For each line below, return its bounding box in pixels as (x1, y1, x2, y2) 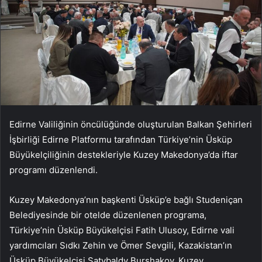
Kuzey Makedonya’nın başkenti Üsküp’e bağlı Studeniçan (9, 194, 243, 206)
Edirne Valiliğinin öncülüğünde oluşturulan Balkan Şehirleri (9, 119, 252, 130)
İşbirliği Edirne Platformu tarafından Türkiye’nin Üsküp (9, 134, 232, 146)
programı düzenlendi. (9, 164, 98, 176)
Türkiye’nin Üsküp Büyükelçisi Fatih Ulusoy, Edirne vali (9, 225, 235, 236)
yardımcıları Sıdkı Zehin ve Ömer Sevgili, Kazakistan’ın (9, 240, 232, 251)
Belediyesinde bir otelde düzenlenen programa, (9, 209, 206, 221)
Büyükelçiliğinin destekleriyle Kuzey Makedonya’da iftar (9, 149, 238, 161)
